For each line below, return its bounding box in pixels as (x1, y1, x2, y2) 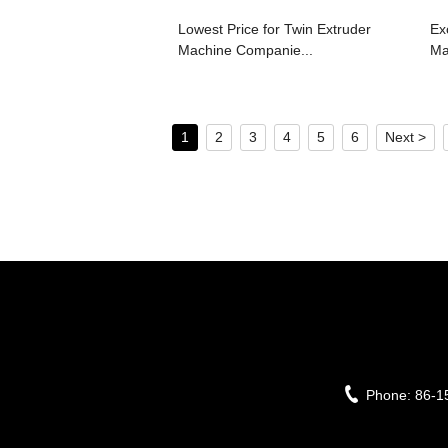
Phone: (366, 387, 415, 404)
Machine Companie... (178, 42, 313, 59)
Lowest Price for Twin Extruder (178, 21, 371, 38)
